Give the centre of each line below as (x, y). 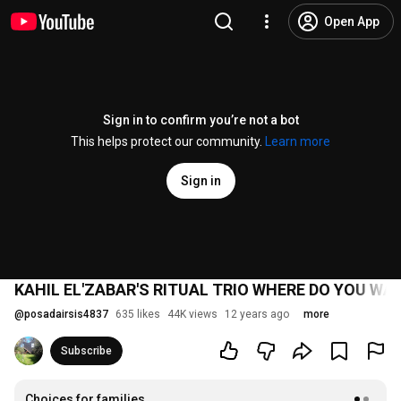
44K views (192, 314)
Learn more (298, 141)
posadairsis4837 (66, 314)
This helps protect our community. (168, 141)
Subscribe (86, 351)
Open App (352, 21)
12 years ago (257, 314)
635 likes (138, 314)
